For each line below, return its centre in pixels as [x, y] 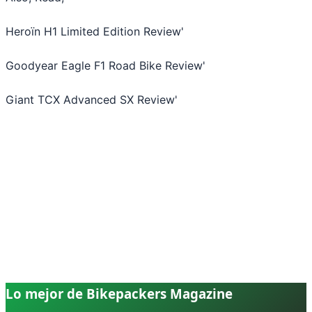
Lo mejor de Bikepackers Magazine [119, 293]
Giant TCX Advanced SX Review [90, 99]
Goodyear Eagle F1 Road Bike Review [104, 65]
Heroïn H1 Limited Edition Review [93, 31]
